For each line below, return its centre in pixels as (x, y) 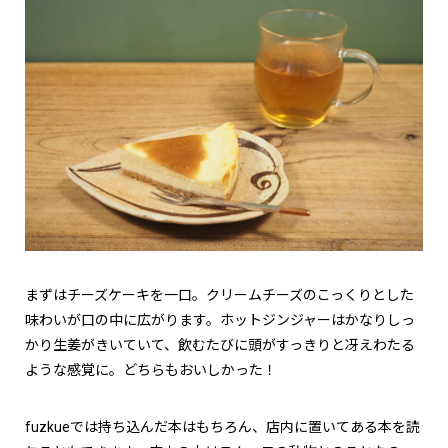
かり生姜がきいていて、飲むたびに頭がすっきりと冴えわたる (220, 345)
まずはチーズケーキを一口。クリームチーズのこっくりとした (219, 295)
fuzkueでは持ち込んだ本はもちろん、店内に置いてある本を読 (222, 427)
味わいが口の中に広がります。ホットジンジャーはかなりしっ (220, 320)
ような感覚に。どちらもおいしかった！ (151, 370)
